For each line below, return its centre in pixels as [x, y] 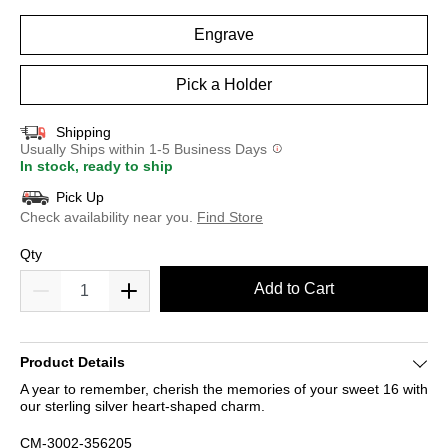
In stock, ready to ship [96, 166]
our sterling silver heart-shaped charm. [142, 405]
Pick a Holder [224, 84]
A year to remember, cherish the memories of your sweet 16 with [224, 388]
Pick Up [80, 197]
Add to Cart [294, 288]
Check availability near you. [106, 217]
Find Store [230, 217]
